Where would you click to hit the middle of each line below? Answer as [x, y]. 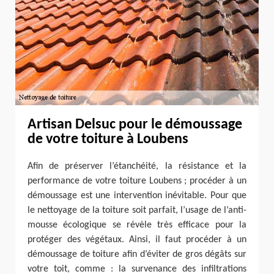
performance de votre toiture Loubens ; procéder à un [137, 181]
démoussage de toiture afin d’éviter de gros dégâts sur [137, 255]
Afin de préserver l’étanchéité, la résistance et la [137, 167]
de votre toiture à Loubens [108, 140]
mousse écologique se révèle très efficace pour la [137, 225]
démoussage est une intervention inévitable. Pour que [137, 196]
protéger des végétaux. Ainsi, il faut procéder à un [137, 240]
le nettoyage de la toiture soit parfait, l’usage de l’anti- [137, 211]
